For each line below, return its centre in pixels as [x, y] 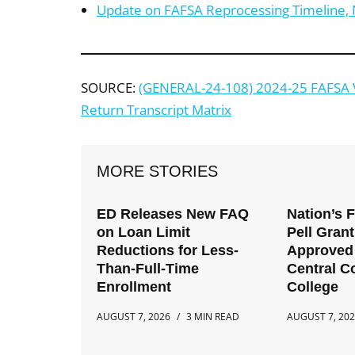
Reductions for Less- [168, 250]
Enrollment [134, 287]
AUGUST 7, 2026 [134, 317]
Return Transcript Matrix [156, 110]
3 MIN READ [213, 317]
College [313, 287]
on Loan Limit [143, 232]
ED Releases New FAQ [173, 214]
